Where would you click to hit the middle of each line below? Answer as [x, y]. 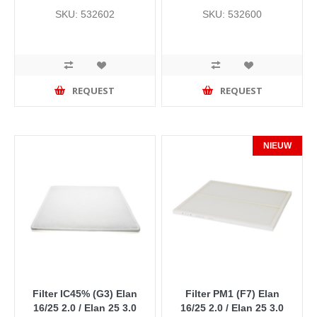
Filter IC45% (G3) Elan [85, 293]
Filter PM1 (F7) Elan [232, 293]
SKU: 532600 [232, 14]
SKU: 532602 [85, 14]
